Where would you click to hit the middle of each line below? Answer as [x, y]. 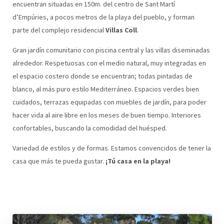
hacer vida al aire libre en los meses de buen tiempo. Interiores [106, 115]
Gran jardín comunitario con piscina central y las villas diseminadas [111, 50]
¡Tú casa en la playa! [138, 161]
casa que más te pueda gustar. [59, 161]
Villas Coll [121, 30]
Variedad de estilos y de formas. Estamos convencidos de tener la [111, 148]
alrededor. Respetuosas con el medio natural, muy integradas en [109, 63]
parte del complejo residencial [59, 30]
